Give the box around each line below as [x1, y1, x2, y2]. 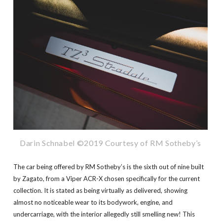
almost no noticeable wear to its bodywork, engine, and [13, 198, 173, 207]
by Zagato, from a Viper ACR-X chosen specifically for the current [13, 175, 200, 183]
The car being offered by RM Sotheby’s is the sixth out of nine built [13, 163, 204, 171]
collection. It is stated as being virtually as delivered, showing [13, 186, 187, 195]
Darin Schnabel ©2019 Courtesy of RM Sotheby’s [20, 138, 201, 148]
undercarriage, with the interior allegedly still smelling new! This [13, 210, 195, 219]
